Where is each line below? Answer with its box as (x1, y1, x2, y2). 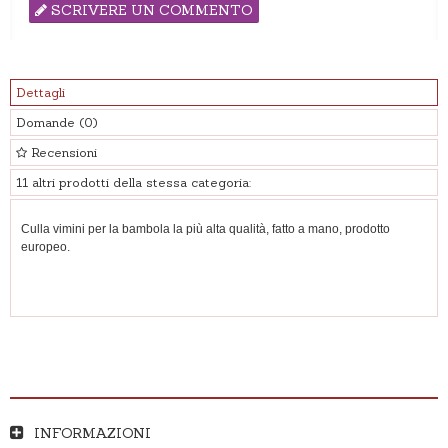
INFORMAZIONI (34, 423, 151, 442)
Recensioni (27, 144, 97, 160)
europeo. (21, 239, 70, 254)
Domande (16, 114, 79, 130)
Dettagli (16, 84, 65, 100)
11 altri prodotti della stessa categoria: (16, 174, 251, 190)
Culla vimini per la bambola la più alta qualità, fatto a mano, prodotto (21, 221, 390, 236)
